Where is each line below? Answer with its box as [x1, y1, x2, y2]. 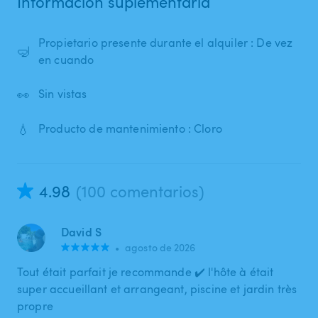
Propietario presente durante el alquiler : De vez [38, 34, 293, 50]
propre [17, 297, 53, 314]
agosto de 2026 [125, 240, 196, 254]
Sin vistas [38, 86, 87, 102]
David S [61, 223, 102, 240]
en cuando [38, 51, 94, 67]
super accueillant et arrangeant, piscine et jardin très [17, 280, 297, 297]
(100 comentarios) [76, 180, 204, 202]
